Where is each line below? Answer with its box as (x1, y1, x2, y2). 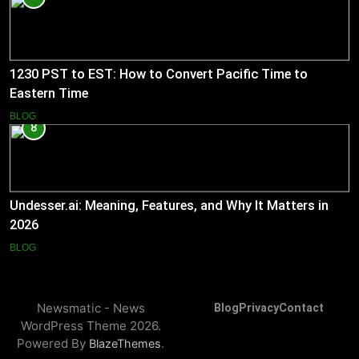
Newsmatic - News (36, 300, 145, 316)
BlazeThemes (89, 336, 161, 350)
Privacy (238, 301, 279, 315)
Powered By (17, 335, 89, 351)
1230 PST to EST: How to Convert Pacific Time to (10, 67, 308, 83)
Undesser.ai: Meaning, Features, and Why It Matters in (10, 197, 329, 213)
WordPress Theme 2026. (20, 317, 161, 333)
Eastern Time (10, 86, 88, 102)
